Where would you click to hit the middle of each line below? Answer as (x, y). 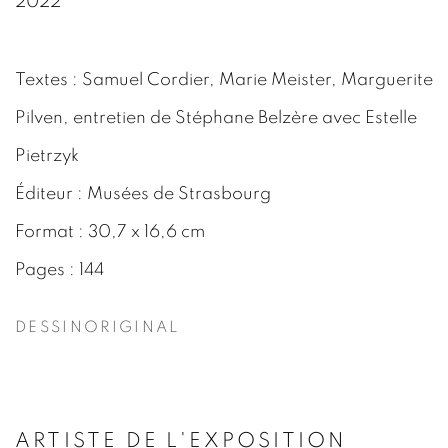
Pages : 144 (59, 270)
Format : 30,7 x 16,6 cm (110, 232)
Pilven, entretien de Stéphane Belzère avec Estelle (216, 118)
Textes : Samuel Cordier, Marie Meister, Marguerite (224, 80)
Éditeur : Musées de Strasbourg (143, 194)
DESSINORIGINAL (97, 327)
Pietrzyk (47, 156)
